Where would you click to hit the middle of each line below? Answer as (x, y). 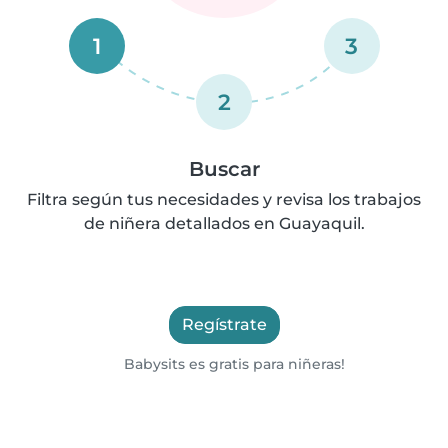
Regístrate (224, 324)
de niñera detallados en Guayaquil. (224, 223)
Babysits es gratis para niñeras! (233, 363)
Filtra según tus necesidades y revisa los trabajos (224, 199)
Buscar (224, 168)
